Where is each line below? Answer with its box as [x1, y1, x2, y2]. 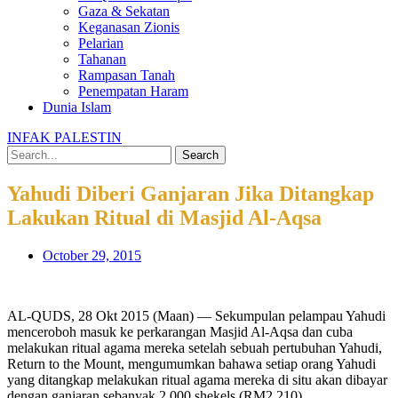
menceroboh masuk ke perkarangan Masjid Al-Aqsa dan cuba [7, 323, 353, 339]
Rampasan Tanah [78, 68, 175, 83]
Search [182, 148, 219, 162]
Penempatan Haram [78, 84, 188, 99]
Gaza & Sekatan [78, 4, 170, 19]
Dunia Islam [43, 99, 111, 115]
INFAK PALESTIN [7, 130, 122, 145]
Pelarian [78, 36, 123, 51]
